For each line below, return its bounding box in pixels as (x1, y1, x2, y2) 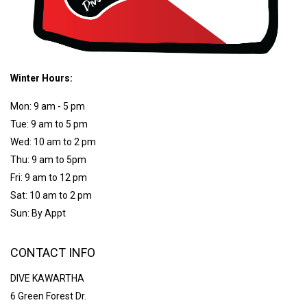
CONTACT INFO (10, 245, 95, 260)
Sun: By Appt (10, 207, 66, 219)
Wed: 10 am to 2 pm (10, 136, 96, 147)
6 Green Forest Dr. (10, 290, 86, 302)
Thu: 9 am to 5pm (10, 153, 86, 165)
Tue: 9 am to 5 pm (10, 118, 88, 130)
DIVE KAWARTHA (10, 272, 84, 284)
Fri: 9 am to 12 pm (10, 171, 87, 183)
